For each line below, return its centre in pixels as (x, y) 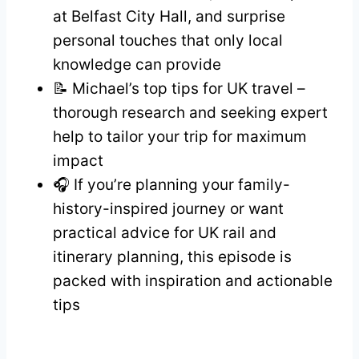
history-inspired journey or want (168, 208)
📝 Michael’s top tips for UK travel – (179, 88)
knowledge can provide (137, 64)
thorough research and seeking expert (190, 112)
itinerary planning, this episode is (172, 256)
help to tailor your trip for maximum (180, 136)
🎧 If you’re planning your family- (171, 184)
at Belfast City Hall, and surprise (169, 16)
